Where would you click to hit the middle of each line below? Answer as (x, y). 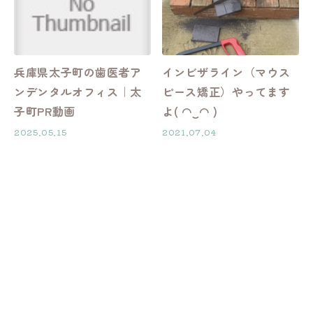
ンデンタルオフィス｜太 (78, 91)
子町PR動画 (45, 111)
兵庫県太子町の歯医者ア (78, 72)
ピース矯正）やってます (226, 91)
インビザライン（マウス (226, 72)
